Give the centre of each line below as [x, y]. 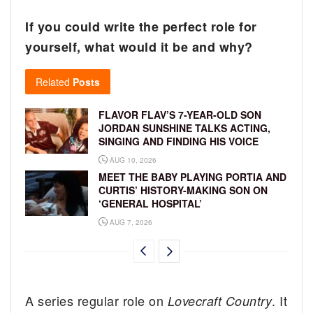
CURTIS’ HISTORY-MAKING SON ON [183, 190]
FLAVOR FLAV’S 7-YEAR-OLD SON [180, 115]
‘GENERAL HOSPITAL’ [150, 204]
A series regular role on [96, 301]
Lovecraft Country [220, 301]
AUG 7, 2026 [130, 223]
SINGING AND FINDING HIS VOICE [179, 141]
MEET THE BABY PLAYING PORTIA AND [192, 177]
